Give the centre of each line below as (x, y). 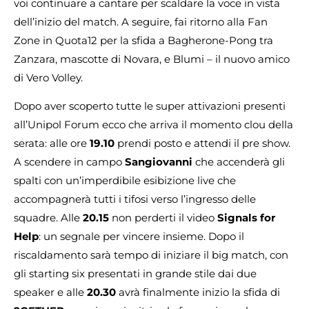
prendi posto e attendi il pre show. (202, 143)
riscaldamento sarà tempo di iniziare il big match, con (151, 255)
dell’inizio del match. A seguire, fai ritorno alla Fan (141, 21)
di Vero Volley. (48, 77)
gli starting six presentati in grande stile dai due (135, 274)
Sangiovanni (159, 162)
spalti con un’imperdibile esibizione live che (125, 181)
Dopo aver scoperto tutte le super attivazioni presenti (150, 106)
